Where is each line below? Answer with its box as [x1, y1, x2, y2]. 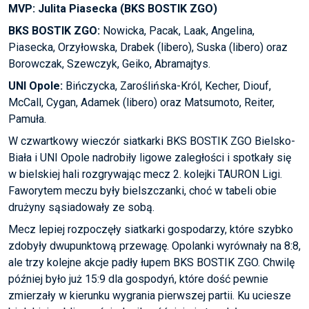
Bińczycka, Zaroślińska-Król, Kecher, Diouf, [66, 79, 271, 93]
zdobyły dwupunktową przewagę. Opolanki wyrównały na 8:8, [8, 239, 301, 253]
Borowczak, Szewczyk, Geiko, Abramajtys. [8, 57, 210, 71]
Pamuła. [8, 112, 46, 126]
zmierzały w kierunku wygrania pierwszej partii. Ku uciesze [8, 289, 291, 303]
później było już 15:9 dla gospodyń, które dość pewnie [8, 272, 268, 286]
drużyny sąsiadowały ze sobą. [8, 201, 154, 215]
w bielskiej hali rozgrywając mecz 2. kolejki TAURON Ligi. [8, 168, 282, 181]
